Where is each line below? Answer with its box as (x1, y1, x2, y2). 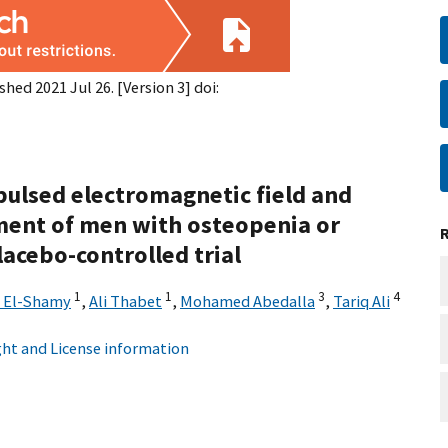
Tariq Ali (333, 291, 390, 312)
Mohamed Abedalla (180, 291, 315, 312)
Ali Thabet (89, 291, 162, 312)
